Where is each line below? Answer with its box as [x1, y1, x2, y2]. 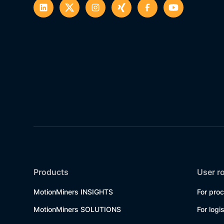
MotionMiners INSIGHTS [33, 187, 113, 196]
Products [33, 167, 69, 177]
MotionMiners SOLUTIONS [33, 205, 121, 213]
